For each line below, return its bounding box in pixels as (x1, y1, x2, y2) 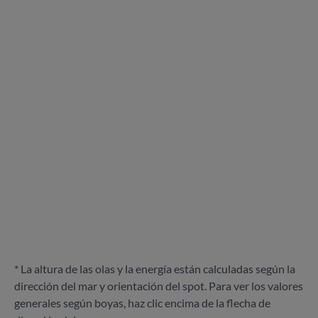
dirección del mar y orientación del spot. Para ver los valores (14, 278, 303, 292)
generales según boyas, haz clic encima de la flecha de (14, 295, 270, 309)
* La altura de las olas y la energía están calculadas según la (14, 261, 295, 275)
